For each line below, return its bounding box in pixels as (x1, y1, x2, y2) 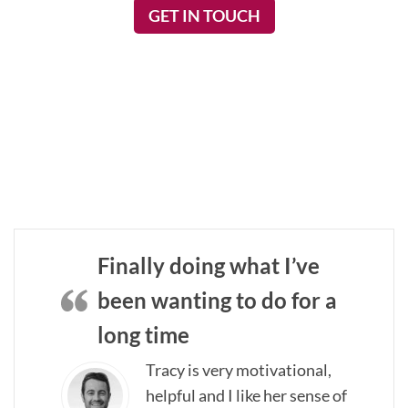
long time (97, 321, 189, 348)
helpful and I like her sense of (146, 385, 347, 405)
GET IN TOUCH (148, 5, 260, 25)
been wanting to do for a (97, 287, 337, 313)
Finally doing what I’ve (97, 252, 320, 279)
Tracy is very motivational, (146, 360, 331, 380)
